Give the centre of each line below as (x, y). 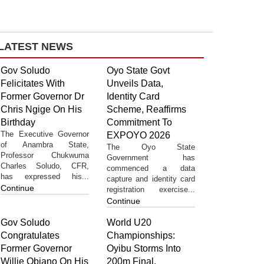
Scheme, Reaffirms (146, 109)
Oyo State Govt (138, 70)
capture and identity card (151, 179)
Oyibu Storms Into (144, 248)
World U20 (129, 222)
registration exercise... (151, 189)
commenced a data (151, 168)
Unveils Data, (135, 83)
